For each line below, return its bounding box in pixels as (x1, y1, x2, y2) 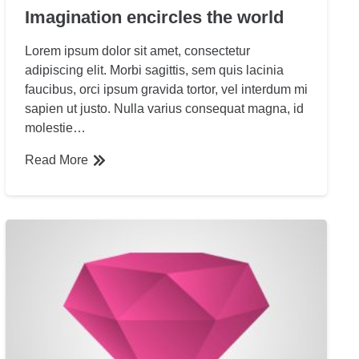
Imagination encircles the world (24, 6, 284, 27)
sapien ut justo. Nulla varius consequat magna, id (24, 101, 304, 115)
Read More (24, 152, 88, 167)
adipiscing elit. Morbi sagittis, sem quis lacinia (24, 63, 284, 77)
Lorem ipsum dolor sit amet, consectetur (24, 43, 250, 58)
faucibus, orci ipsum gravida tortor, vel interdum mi (24, 82, 308, 96)
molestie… (24, 120, 86, 135)
